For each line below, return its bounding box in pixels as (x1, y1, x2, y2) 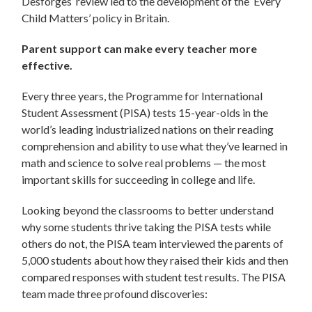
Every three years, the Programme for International (22, 89, 263, 103)
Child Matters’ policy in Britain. (22, 11, 170, 25)
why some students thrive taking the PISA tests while (22, 220, 272, 234)
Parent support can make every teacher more (22, 42, 258, 56)
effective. (22, 58, 73, 72)
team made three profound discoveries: (22, 287, 208, 301)
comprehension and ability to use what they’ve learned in (22, 139, 288, 153)
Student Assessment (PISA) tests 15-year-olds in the (22, 106, 269, 120)
